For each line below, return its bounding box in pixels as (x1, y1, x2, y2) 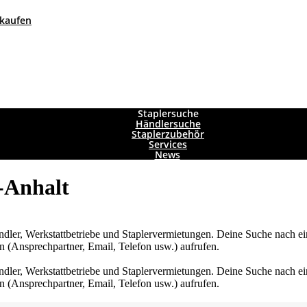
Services (149, 138, 187, 151)
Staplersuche (137, 107, 199, 121)
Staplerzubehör (132, 127, 204, 141)
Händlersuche (135, 117, 201, 131)
